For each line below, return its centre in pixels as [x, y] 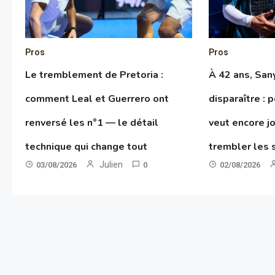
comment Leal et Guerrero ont [97, 99]
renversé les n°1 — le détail [91, 123]
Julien [111, 165]
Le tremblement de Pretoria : [94, 75]
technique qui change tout [86, 147]
